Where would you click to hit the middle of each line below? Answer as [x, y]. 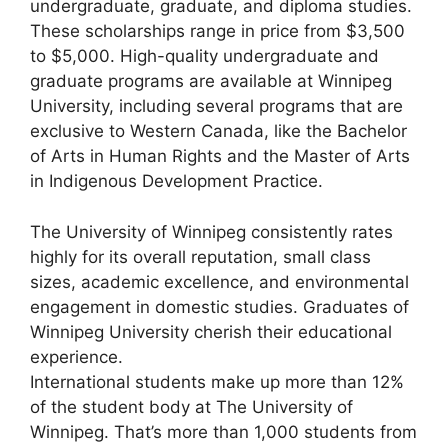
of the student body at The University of [191, 406]
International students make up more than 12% [217, 381]
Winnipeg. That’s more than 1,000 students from [223, 431]
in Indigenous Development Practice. [176, 181]
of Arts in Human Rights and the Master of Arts [220, 156]
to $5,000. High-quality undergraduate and [204, 56]
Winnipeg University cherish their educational [211, 331]
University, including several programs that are [216, 106]
